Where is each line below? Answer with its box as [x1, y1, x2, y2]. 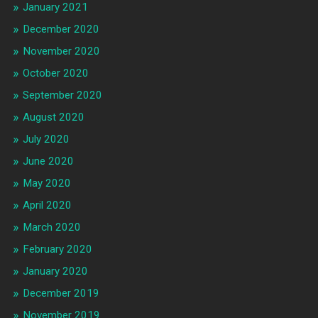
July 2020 [22, 133, 70, 146]
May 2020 [22, 177, 71, 190]
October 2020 [22, 67, 89, 80]
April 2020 [22, 199, 72, 212]
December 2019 [22, 287, 99, 300]
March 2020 [22, 221, 81, 234]
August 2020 [22, 111, 84, 124]
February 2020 [22, 243, 92, 256]
